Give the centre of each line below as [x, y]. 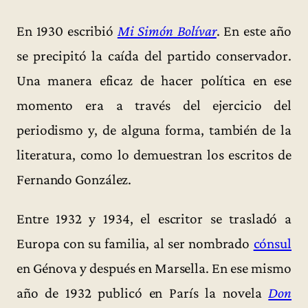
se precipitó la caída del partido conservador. [154, 55]
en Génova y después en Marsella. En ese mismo [154, 268]
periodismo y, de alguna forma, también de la [154, 130]
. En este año [254, 31]
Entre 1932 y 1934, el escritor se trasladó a [154, 219]
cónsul [272, 244]
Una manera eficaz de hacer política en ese [154, 80]
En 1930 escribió [67, 31]
